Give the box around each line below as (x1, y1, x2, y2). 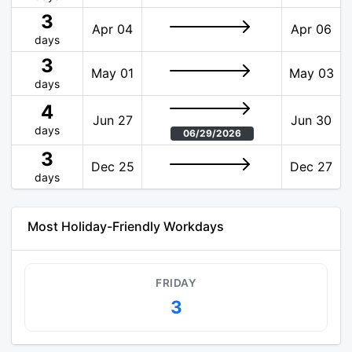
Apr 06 (291, 21, 332, 38)
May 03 (288, 65, 334, 82)
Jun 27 (92, 112, 133, 129)
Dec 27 (290, 159, 332, 175)
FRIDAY (156, 277, 196, 290)
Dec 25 (90, 159, 134, 175)
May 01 (91, 65, 134, 82)
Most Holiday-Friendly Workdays (27, 218, 224, 235)
